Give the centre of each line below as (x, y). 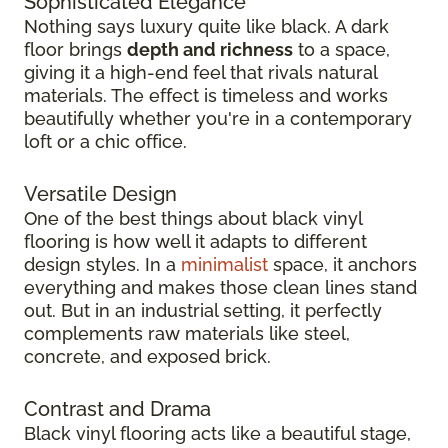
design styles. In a (102, 264)
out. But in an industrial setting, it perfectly (203, 310)
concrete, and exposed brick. (147, 356)
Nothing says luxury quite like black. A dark (206, 26)
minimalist (224, 264)
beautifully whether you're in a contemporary (218, 118)
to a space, (341, 49)
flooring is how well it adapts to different (195, 241)
